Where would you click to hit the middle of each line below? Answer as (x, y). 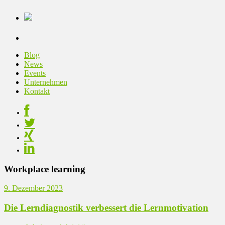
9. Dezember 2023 (33, 188)
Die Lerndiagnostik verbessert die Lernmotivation (106, 207)
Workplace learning (45, 169)
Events (35, 73)
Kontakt (37, 91)
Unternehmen (46, 82)
